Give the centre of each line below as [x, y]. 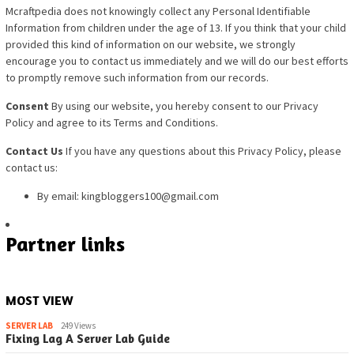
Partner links [65, 243]
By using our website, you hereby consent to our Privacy [184, 106]
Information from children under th [87, 28]
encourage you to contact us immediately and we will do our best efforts [177, 61]
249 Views [78, 325]
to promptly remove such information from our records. [137, 78]
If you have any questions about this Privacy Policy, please [202, 151]
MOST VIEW [40, 300]
